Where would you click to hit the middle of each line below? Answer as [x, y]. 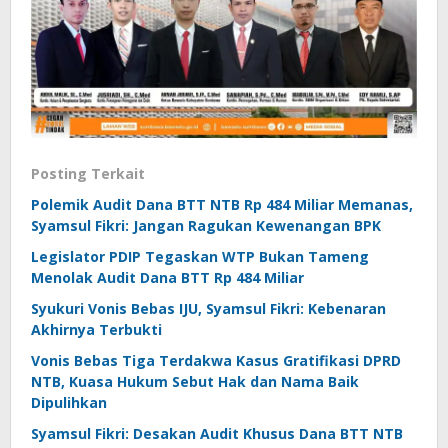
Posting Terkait [88, 174]
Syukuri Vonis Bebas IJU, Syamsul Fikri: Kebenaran [208, 309]
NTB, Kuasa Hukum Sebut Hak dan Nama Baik [195, 382]
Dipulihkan [69, 403]
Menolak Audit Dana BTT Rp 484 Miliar [167, 278]
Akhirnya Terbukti [96, 330]
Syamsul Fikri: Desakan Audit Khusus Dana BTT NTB [217, 434]
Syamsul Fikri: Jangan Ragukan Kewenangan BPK [206, 226]
